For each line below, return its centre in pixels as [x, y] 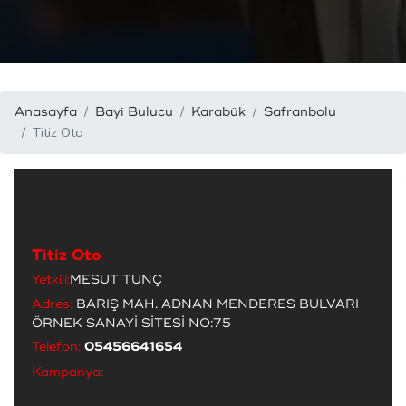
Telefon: [56, 347]
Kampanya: [68, 372]
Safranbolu [300, 112]
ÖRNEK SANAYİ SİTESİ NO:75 [131, 324]
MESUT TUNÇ [116, 280]
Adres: [52, 304]
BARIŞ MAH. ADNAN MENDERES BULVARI [216, 304]
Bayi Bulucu [134, 112]
